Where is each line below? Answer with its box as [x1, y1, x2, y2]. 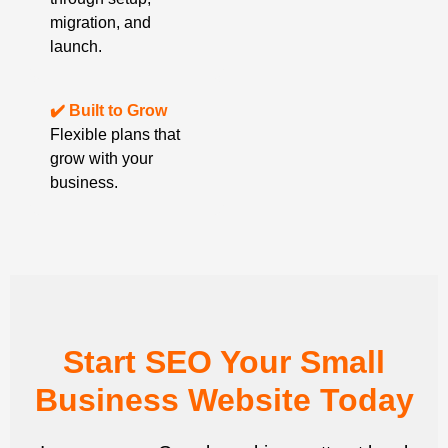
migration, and [50, 14, 151, 32]
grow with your [50, 150, 153, 168]
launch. [50, 38, 102, 56]
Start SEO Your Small [63, 344, 385, 381]
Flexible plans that [50, 126, 180, 144]
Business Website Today [34, 382, 414, 419]
